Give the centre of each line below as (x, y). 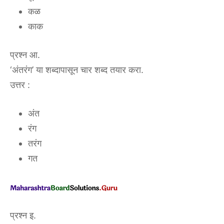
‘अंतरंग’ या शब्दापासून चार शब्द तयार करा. (77, 70)
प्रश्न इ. (23, 215)
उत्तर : (20, 85)
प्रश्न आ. (25, 55)
